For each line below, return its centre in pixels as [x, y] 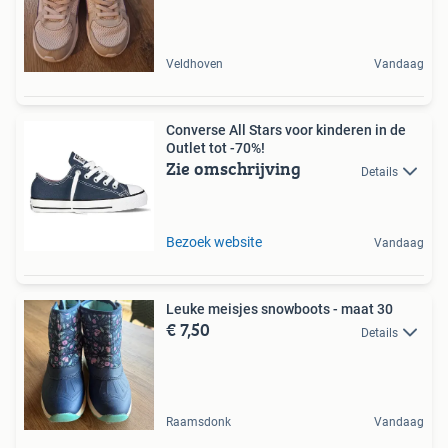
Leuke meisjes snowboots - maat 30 [279, 309]
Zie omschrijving [233, 169]
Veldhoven [194, 64]
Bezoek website [214, 242]
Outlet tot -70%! [215, 148]
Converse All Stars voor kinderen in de [286, 130]
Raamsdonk [198, 422]
